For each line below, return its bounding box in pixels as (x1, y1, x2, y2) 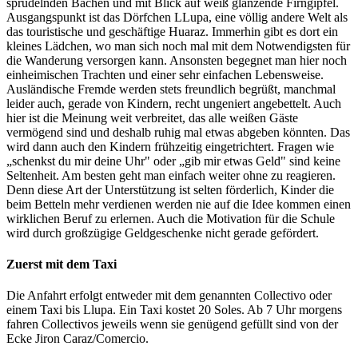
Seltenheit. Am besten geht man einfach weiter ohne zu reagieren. (6, 168, 336, 182)
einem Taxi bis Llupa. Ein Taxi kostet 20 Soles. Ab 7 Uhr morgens (6, 303, 342, 317)
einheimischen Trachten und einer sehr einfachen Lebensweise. (6, 67, 324, 82)
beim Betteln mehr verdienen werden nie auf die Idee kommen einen (6, 197, 351, 211)
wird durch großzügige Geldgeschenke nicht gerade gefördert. (6, 225, 319, 240)
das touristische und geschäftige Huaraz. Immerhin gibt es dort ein (6, 24, 338, 38)
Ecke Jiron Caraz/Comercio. (6, 332, 149, 346)
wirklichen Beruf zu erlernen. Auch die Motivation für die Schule (6, 211, 335, 225)
